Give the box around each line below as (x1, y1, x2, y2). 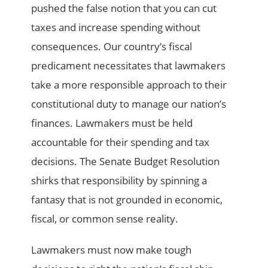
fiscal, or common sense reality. (31, 212, 179, 226)
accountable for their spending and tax (31, 135, 210, 150)
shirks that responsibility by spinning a (31, 173, 208, 188)
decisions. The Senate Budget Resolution (31, 154, 220, 169)
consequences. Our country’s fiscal (31, 39, 193, 54)
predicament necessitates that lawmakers (31, 59, 226, 73)
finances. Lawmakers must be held (31, 116, 193, 130)
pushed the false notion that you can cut (31, 1, 217, 16)
